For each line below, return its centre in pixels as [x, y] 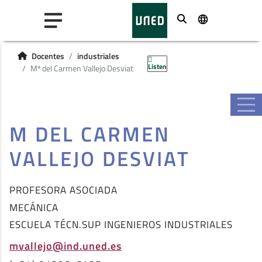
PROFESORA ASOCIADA [63, 190]
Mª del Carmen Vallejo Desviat [82, 68]
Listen [157, 66]
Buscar [206, 19]
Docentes [48, 56]
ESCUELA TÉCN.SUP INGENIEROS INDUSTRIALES [121, 225]
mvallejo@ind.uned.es [65, 245]
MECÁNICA [34, 207]
